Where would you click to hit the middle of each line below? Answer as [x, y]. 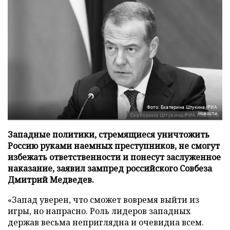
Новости [207, 113]
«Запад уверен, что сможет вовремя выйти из [103, 199]
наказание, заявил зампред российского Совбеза [110, 168]
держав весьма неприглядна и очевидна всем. [106, 222]
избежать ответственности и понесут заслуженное [114, 157]
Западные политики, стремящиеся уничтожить [109, 134]
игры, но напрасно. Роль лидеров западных [99, 211]
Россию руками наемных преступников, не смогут [114, 146]
